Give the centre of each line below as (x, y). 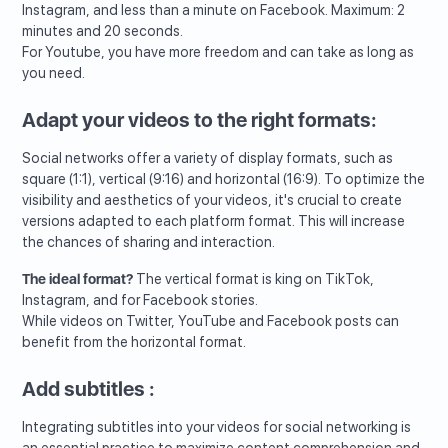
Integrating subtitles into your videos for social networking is (217, 426)
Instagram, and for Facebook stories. (140, 299)
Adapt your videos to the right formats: (202, 119)
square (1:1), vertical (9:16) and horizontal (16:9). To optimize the (224, 178)
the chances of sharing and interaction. (149, 241)
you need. (54, 72)
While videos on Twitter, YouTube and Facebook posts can (211, 320)
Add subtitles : (91, 388)
